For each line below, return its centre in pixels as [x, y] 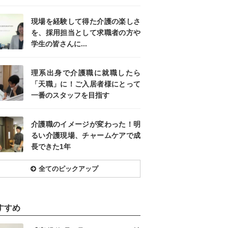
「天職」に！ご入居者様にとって [86, 84]
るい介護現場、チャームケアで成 [86, 136]
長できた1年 [51, 147]
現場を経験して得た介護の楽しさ [86, 22]
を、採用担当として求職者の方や [86, 33]
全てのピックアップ [68, 169]
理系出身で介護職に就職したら [86, 73]
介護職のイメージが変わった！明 [86, 124]
